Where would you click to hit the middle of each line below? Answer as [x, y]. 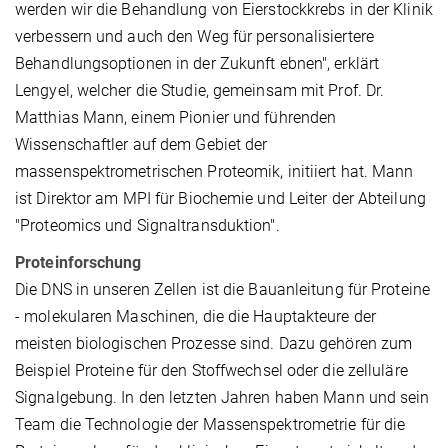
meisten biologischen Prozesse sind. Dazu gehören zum [214, 343]
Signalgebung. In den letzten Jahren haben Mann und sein [222, 397]
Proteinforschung [78, 262]
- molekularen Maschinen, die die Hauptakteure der [195, 316]
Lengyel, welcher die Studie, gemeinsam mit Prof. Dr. [200, 90]
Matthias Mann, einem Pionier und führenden [176, 117]
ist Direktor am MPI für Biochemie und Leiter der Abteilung [220, 198]
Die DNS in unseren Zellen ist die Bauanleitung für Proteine [222, 289]
